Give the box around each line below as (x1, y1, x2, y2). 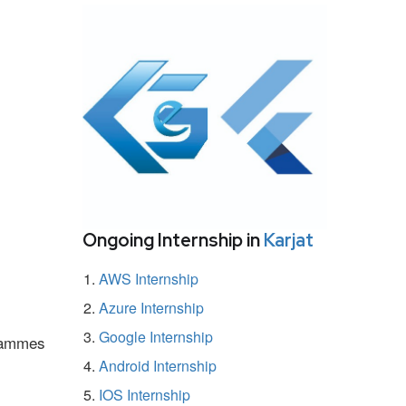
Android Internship (99, 354, 217, 376)
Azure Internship (99, 296, 204, 318)
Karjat (264, 227, 314, 252)
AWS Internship (99, 267, 198, 289)
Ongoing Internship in (82, 227, 264, 252)
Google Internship (99, 325, 213, 347)
